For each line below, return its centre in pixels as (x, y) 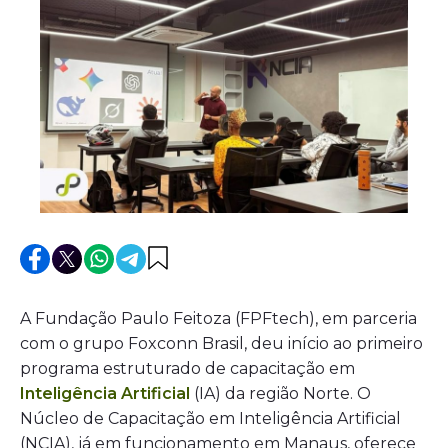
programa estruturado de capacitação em (187, 368)
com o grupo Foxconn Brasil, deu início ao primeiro (221, 343)
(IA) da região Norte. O (280, 393)
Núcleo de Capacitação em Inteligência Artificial (210, 418)
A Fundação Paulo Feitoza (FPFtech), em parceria (218, 318)
